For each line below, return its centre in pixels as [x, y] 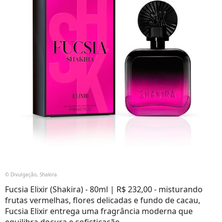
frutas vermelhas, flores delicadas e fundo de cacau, [103, 200]
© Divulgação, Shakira [31, 174]
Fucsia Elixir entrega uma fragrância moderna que [99, 211]
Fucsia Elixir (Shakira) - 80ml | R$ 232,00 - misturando [104, 189]
